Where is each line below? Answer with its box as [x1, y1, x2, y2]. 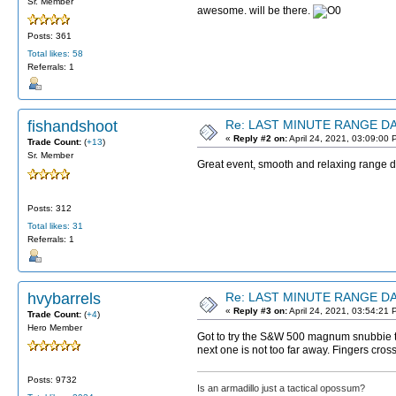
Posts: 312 [27, 202, 72, 213]
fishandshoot [27, 118, 118, 136]
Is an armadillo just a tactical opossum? [197, 383, 365, 394]
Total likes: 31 [27, 220, 83, 231]
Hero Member [27, 322, 82, 332]
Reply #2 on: [233, 133, 287, 144]
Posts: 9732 [27, 375, 77, 385]
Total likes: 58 [27, 49, 83, 59]
